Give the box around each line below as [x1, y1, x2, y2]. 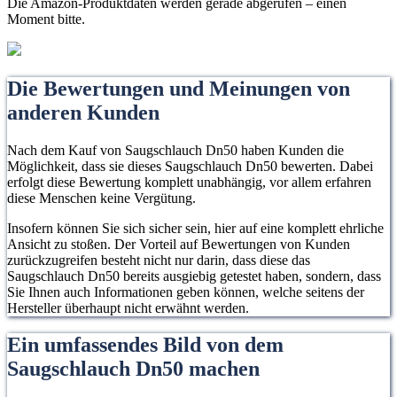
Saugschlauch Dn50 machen [7, 357, 260, 381]
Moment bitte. [7, 11, 85, 27]
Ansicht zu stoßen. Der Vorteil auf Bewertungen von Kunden [7, 236, 350, 252]
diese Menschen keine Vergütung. [7, 190, 196, 206]
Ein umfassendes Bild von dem [7, 333, 284, 357]
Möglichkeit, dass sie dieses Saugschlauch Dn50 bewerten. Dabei [7, 158, 373, 174]
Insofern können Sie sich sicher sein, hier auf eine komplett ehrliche [7, 220, 384, 236]
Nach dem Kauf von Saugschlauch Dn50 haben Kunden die [7, 142, 344, 158]
